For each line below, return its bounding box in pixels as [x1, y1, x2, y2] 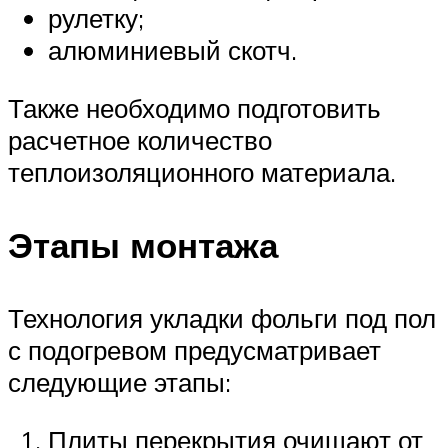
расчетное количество [8, 123, 272, 156]
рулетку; [48, 2, 144, 34]
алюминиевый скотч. [48, 34, 297, 66]
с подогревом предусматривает [8, 333, 381, 366]
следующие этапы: [8, 365, 231, 398]
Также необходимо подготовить [8, 91, 381, 124]
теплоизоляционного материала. [8, 155, 396, 188]
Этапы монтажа [8, 222, 278, 267]
